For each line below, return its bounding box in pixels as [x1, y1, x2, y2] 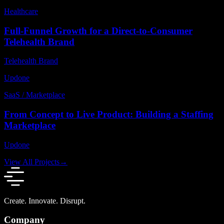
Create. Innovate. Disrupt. [4, 196, 85, 205]
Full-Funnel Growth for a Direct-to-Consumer [4, 25, 192, 36]
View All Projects [4, 157, 59, 166]
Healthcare [4, 6, 38, 15]
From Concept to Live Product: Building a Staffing [4, 109, 213, 120]
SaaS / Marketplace [4, 90, 65, 99]
